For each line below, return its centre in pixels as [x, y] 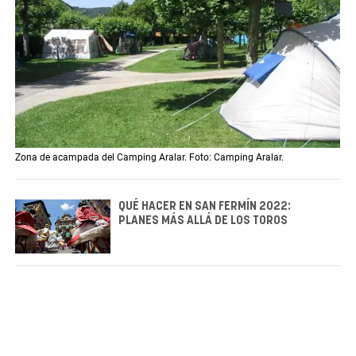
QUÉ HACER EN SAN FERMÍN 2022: [205, 207]
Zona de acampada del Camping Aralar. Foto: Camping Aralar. [149, 158]
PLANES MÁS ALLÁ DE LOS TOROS [203, 221]
